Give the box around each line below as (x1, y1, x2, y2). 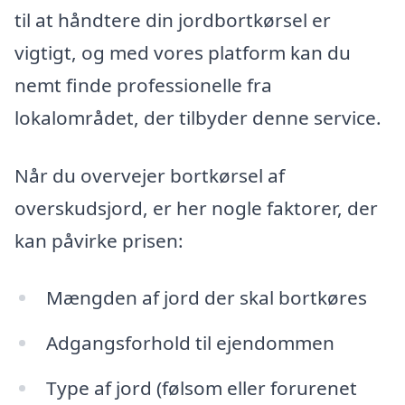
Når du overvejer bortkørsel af (14, 162, 285, 188)
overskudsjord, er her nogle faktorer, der (14, 194, 378, 221)
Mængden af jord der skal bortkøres (45, 285, 367, 311)
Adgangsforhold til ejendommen (45, 330, 334, 356)
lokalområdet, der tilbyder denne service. (14, 104, 381, 130)
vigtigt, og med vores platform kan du (14, 39, 351, 65)
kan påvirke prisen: (14, 227, 184, 253)
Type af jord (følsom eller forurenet (45, 375, 357, 400)
